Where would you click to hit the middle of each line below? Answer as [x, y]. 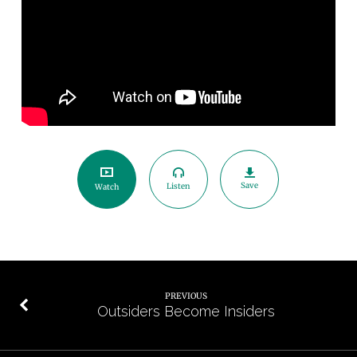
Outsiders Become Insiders [186, 312]
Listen [178, 186]
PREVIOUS [186, 296]
